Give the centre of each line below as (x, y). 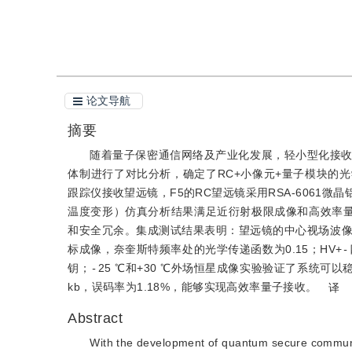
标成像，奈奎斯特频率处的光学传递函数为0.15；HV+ (205, 249)
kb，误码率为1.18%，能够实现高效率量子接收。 (192, 287)
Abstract (95, 318)
